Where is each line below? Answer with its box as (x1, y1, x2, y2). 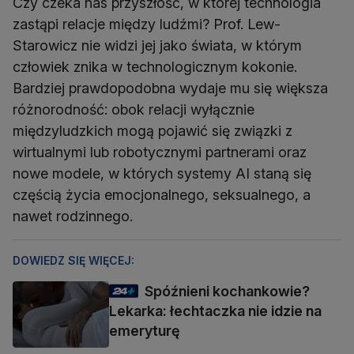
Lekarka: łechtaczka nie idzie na (109, 302, 322, 319)
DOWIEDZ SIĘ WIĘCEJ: (13, 253, 134, 267)
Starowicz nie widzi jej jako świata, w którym (13, 36, 302, 54)
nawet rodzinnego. (13, 207, 133, 224)
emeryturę (109, 322, 180, 339)
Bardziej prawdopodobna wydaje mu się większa (13, 79, 328, 96)
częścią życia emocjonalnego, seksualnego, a (13, 186, 311, 203)
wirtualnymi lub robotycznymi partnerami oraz (13, 143, 307, 160)
